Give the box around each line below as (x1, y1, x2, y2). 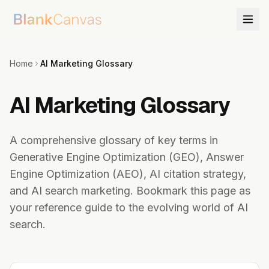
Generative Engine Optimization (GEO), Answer (10, 151, 244, 163)
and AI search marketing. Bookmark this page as (10, 184, 250, 197)
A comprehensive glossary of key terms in (10, 134, 218, 147)
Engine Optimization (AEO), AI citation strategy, (10, 168, 246, 180)
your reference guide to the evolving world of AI (10, 201, 248, 214)
